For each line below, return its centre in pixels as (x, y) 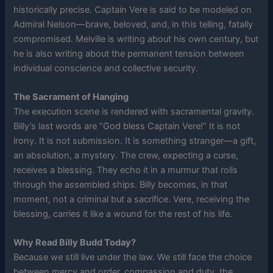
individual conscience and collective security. (106, 68)
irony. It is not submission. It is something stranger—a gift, (135, 141)
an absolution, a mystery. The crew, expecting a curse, (126, 156)
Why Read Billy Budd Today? (75, 243)
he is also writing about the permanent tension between (129, 53)
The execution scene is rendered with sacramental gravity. (134, 112)
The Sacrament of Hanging (71, 97)
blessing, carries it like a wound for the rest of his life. (123, 214)
